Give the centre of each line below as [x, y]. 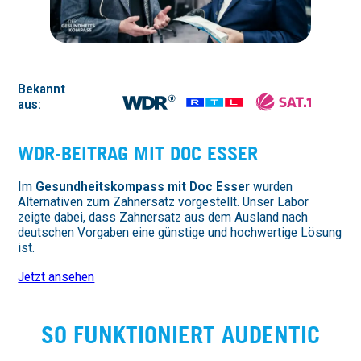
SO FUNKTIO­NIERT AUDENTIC [180, 334]
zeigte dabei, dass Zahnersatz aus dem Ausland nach [163, 218]
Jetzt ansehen [56, 276]
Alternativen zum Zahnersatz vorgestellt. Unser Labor [164, 202]
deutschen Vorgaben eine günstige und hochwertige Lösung [180, 233]
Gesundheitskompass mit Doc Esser [143, 187]
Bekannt [42, 89]
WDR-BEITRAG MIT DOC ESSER [138, 154]
